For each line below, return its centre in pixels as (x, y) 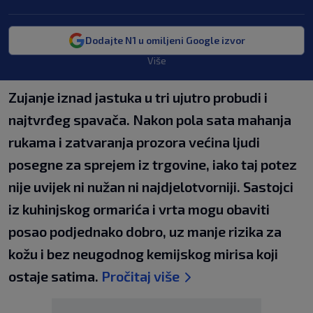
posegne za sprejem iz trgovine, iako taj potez (153, 164)
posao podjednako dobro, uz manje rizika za (145, 231)
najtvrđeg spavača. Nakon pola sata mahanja (150, 119)
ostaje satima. (55, 276)
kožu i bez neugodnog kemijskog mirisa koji (143, 254)
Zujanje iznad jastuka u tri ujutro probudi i (138, 97)
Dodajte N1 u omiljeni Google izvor (165, 40)
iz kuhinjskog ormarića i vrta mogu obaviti (139, 209)
